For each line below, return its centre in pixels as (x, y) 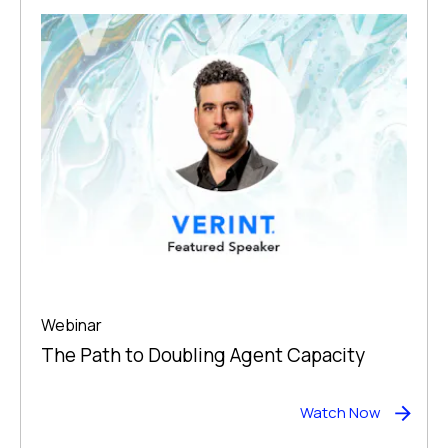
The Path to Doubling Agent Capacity (203, 355)
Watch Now (340, 413)
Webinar (71, 325)
